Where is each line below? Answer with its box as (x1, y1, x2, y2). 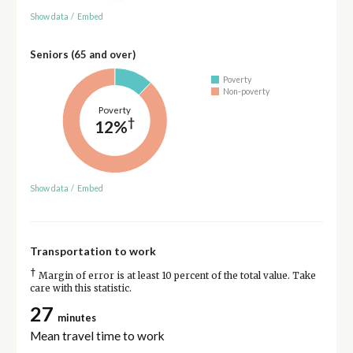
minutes (57, 311, 96, 324)
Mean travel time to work (29, 328, 165, 343)
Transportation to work (29, 244, 156, 258)
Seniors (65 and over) (29, 47, 136, 61)
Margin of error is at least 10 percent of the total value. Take (35, 270, 316, 282)
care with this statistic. (29, 283, 132, 295)
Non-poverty (223, 86, 270, 96)
